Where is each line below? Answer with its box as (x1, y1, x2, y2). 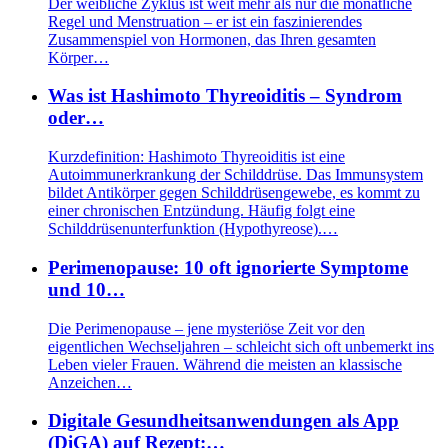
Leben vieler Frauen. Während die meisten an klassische (48, 355, 402, 373)
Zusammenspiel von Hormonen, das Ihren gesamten (48, 30, 376, 48)
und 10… (48, 278, 125, 300)
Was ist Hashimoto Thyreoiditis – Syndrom (48, 85, 402, 107)
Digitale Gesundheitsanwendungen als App (48, 410, 399, 432)
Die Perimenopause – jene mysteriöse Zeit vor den (48, 319, 365, 337)
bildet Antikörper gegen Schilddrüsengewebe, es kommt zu (48, 184, 420, 202)
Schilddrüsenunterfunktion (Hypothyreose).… (48, 220, 338, 238)
